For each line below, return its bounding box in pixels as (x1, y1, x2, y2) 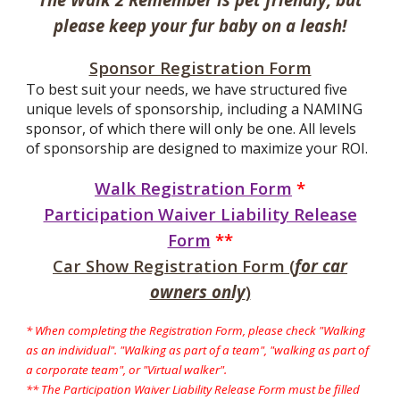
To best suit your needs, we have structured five (26, 79, 348, 99)
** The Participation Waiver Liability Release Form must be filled (26, 381, 361, 397)
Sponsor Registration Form (88, 56, 312, 79)
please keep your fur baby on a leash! (54, 14, 346, 37)
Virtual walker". (147, 362, 228, 378)
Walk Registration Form (95, 177, 292, 199)
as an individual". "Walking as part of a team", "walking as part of (26, 342, 370, 358)
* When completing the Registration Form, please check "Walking (26, 322, 366, 338)
